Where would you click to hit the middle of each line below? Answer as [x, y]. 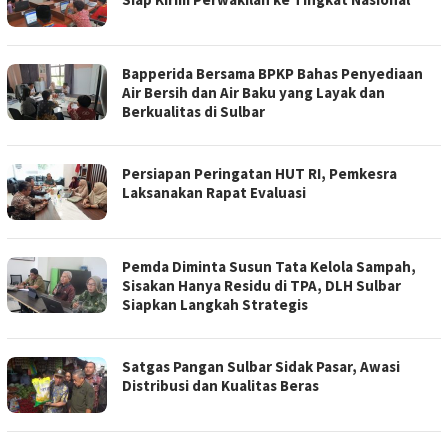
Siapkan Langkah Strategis [215, 305]
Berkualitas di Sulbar [193, 112]
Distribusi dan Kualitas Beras [220, 386]
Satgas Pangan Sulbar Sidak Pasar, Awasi [261, 367]
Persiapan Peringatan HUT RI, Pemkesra [259, 174]
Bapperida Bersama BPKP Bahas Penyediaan [272, 74]
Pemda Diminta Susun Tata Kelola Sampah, [269, 267]
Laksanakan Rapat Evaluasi [214, 193]
